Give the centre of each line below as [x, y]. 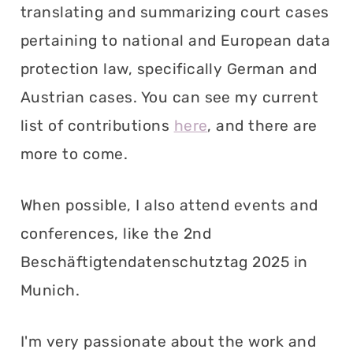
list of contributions [97, 125]
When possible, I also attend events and [169, 205]
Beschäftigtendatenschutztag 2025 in [164, 262]
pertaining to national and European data [176, 40]
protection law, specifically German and [169, 69]
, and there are [262, 125]
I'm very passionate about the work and [169, 341]
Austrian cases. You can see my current [170, 97]
